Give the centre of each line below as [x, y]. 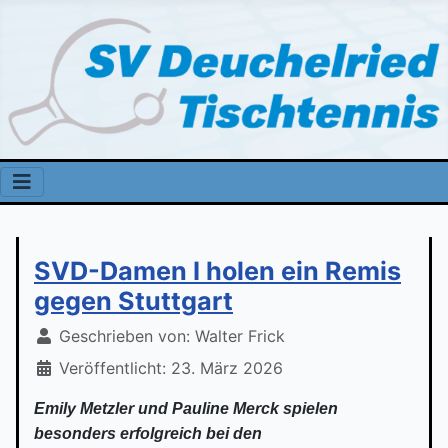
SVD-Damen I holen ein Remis [217, 271]
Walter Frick [240, 336]
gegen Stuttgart [133, 301]
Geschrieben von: [124, 336]
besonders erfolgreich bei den [148, 433]
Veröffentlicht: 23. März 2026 [171, 368]
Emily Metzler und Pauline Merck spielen [186, 408]
